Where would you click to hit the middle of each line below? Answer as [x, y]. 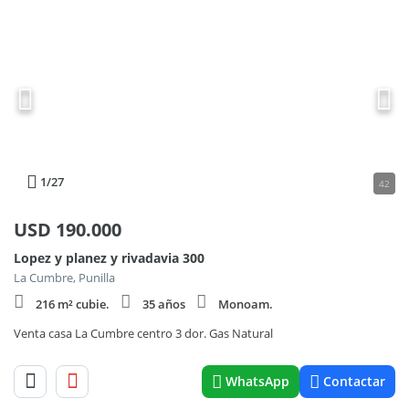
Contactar [354, 381]
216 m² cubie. [73, 304]
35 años [164, 304]
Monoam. [246, 304]
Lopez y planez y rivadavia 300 [109, 258]
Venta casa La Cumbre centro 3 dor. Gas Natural [143, 333]
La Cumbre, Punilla [64, 278]
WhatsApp [257, 381]
